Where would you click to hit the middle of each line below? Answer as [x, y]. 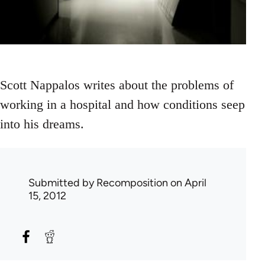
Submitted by [62, 183]
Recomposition [132, 183]
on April [187, 183]
